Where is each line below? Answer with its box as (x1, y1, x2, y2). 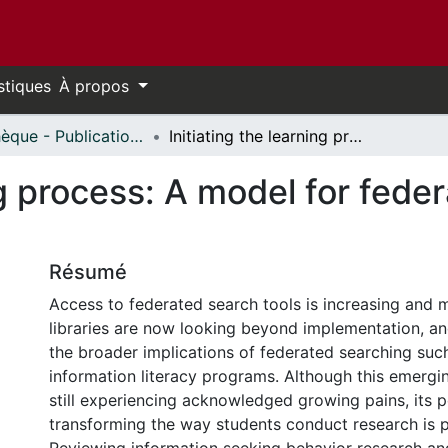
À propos (59, 76, 134, 96)
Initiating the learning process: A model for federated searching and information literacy (349, 126, 362, 146)
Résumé (49, 260, 127, 284)
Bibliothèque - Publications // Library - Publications (130, 126, 143, 146)
